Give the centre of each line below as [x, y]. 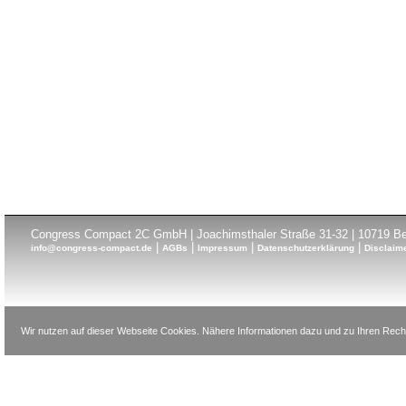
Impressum [223, 248]
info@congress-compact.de [92, 248]
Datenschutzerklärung [306, 248]
